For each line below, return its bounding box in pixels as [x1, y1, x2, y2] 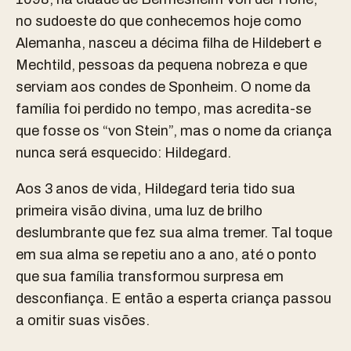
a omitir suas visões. [16, 313, 150, 329]
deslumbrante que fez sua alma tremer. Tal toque [16, 225, 332, 241]
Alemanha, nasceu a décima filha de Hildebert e [16, 35, 321, 52]
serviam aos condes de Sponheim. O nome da [16, 79, 311, 96]
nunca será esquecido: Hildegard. [16, 145, 231, 161]
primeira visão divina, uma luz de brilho [16, 203, 262, 219]
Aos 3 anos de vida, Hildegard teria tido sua [16, 181, 295, 197]
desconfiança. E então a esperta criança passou [16, 291, 331, 307]
